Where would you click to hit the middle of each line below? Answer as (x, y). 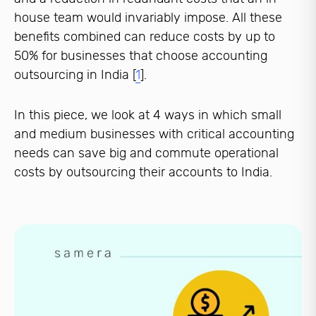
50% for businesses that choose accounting (141, 56)
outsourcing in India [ (75, 75)
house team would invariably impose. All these (148, 18)
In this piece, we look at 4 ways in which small (148, 115)
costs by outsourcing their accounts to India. (143, 172)
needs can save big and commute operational (146, 153)
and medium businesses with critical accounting (154, 134)
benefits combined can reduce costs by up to (145, 37)
